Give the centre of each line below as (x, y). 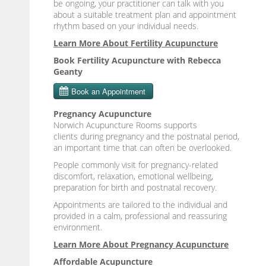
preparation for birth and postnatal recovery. (135, 187)
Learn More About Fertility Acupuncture (136, 43)
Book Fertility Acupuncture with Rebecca (137, 60)
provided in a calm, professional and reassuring (140, 216)
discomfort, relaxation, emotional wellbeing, (133, 176)
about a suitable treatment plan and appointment (145, 14)
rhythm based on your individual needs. (126, 26)
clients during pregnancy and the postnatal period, (146, 136)
